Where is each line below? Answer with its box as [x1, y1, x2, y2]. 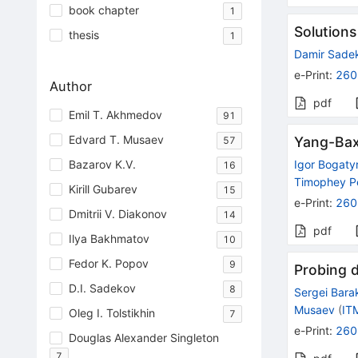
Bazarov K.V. [68, 157, 136, 172]
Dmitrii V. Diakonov [68, 207, 167, 221]
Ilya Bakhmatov [68, 232, 149, 246]
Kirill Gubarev [68, 182, 137, 197]
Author [49, 78, 92, 94]
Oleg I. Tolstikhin [68, 306, 155, 320]
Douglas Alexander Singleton [68, 331, 219, 345]
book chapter [68, 2, 139, 17]
